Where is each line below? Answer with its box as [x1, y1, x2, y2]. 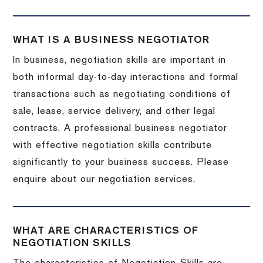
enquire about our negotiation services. [13, 174, 196, 184]
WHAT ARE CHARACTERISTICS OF [13, 225, 199, 235]
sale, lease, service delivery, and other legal [13, 106, 216, 116]
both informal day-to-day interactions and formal [13, 72, 239, 82]
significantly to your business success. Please [13, 157, 230, 167]
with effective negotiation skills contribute [13, 140, 213, 150]
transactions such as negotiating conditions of [13, 89, 231, 99]
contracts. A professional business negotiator [13, 123, 228, 133]
